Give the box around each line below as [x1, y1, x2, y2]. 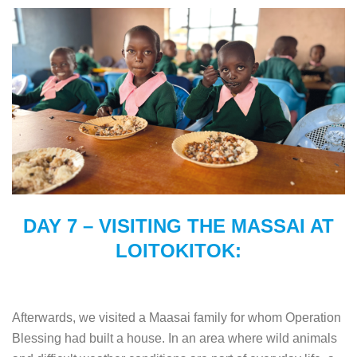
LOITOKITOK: [116, 240, 241, 262]
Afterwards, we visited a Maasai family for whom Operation [12, 311, 341, 325]
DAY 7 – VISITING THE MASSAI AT [23, 215, 334, 237]
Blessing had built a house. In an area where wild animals [12, 331, 337, 346]
